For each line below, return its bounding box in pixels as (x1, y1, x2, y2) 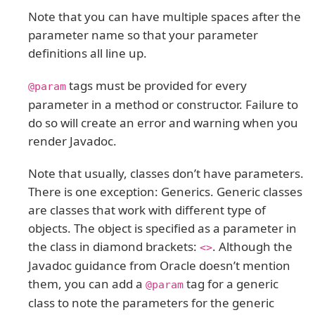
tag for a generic (184, 276, 278, 292)
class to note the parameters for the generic (28, 295, 274, 311)
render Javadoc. (28, 133, 117, 150)
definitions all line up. (28, 45, 147, 62)
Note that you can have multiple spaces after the (28, 8, 301, 25)
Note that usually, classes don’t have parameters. (28, 165, 304, 182)
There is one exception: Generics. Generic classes (28, 184, 302, 200)
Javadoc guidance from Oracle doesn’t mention (28, 257, 290, 274)
